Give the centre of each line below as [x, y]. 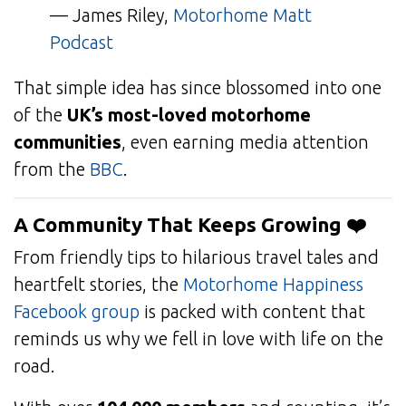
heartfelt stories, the [98, 285]
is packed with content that [252, 312]
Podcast [82, 43]
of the [40, 115]
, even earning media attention [245, 142]
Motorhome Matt [242, 15]
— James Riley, [111, 15]
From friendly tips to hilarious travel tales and [196, 257]
